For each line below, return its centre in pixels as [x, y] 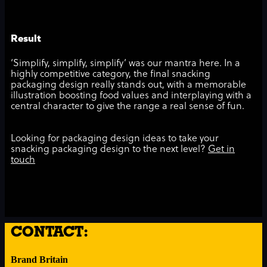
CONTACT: [49, 232]
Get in [221, 150]
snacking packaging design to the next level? [109, 150]
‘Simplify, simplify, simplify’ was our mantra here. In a [125, 64]
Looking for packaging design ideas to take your [115, 139]
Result [26, 39]
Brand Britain [39, 260]
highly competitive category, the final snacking [111, 75]
